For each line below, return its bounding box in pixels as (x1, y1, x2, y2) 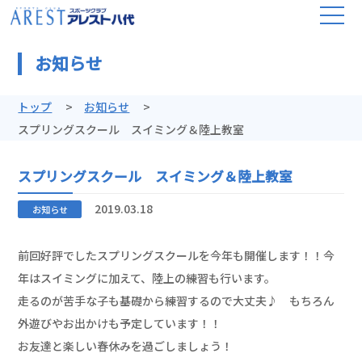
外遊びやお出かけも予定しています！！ (18, 315, 222, 332)
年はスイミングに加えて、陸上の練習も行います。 (18, 270, 276, 287)
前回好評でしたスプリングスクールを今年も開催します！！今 (18, 247, 335, 264)
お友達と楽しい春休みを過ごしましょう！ (18, 338, 234, 355)
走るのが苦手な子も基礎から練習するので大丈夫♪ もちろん (18, 293, 335, 309)
